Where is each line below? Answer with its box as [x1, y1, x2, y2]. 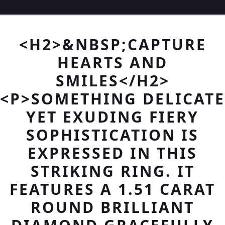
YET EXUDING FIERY [26, 106, 199, 127]
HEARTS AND [57, 52, 168, 73]
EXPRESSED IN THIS [28, 143, 197, 163]
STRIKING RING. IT [30, 161, 195, 181]
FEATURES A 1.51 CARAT [10, 179, 215, 199]
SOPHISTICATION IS [26, 125, 199, 145]
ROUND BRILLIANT [31, 197, 194, 217]
